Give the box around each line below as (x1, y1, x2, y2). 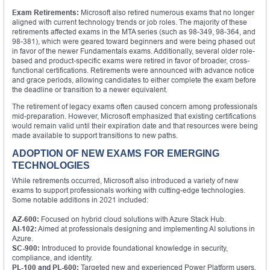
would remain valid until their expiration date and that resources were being (12, 121, 258, 130)
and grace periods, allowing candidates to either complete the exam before (12, 75, 256, 84)
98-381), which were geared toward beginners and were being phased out (12, 36, 255, 46)
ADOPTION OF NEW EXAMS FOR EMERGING (12, 148, 219, 159)
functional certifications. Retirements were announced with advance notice (12, 65, 254, 75)
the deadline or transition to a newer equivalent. (12, 84, 168, 94)
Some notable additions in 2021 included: (12, 195, 148, 204)
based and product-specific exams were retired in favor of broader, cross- (12, 55, 250, 65)
